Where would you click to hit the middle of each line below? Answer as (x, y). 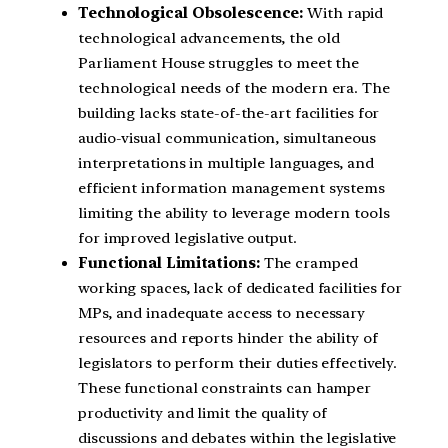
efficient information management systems (231, 188)
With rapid (343, 13)
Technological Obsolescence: (191, 13)
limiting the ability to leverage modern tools (234, 213)
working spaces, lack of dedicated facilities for (240, 288)
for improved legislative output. (187, 238)
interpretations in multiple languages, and (226, 163)
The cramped (308, 263)
